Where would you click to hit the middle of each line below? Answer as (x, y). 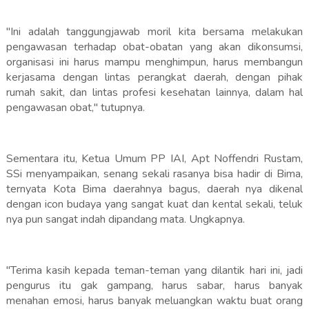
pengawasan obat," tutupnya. (75, 108)
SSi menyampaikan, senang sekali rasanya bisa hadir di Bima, (154, 174)
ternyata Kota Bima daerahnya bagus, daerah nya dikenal (154, 189)
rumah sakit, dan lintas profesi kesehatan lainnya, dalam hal (154, 93)
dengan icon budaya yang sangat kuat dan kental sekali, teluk (154, 205)
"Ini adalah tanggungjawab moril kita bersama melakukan (154, 32)
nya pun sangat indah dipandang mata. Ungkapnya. (125, 220)
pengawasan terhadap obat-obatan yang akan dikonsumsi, (154, 47)
